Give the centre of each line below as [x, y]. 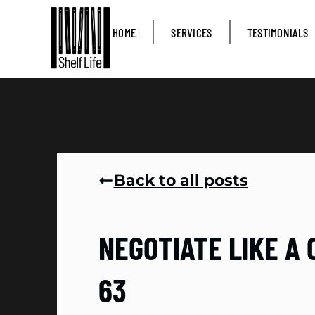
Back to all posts [181, 181]
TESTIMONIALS [278, 33]
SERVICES [192, 33]
